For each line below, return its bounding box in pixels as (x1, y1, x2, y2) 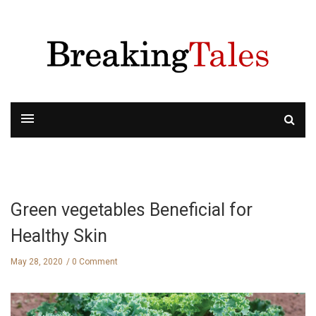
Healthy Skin (11, 225, 107, 246)
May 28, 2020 (11, 257, 63, 267)
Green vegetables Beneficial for (11, 199, 253, 220)
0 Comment (72, 257, 118, 267)
